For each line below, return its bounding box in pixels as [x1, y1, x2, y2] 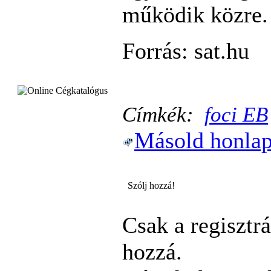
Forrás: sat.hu [122, 38, 255, 64]
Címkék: [122, 102, 204, 126]
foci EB [204, 102, 268, 126]
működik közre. [122, 1, 268, 27]
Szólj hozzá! [123, 180, 175, 191]
